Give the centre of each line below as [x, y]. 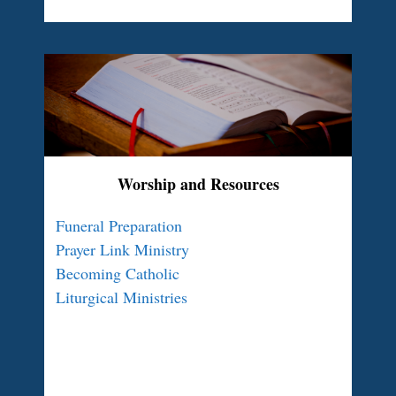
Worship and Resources [198, 184]
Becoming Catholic [118, 273]
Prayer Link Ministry [122, 249]
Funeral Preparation [119, 225]
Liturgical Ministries [122, 297]
